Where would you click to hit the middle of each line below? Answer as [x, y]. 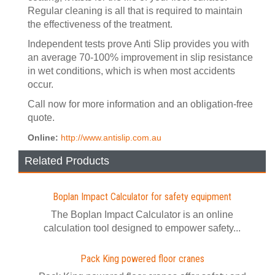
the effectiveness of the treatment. [100, 24]
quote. [41, 118]
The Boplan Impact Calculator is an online [142, 215]
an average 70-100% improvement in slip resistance [140, 57]
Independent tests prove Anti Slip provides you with [138, 44]
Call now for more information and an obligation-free [140, 104]
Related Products [67, 161]
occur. [41, 84]
